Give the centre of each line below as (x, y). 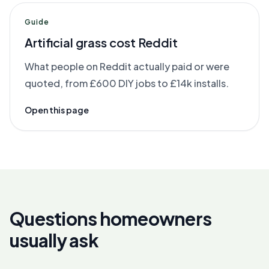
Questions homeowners (110, 219)
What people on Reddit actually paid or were (127, 66)
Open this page (57, 110)
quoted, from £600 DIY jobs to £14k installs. (127, 83)
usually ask (54, 240)
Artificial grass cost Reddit (101, 42)
